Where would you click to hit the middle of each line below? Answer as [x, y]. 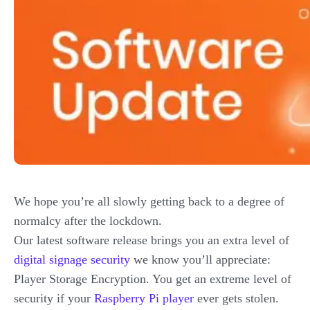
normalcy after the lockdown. [88, 221]
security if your [54, 298]
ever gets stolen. [236, 298]
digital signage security [72, 259]
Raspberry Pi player [144, 298]
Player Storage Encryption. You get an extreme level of [153, 279]
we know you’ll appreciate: [200, 259]
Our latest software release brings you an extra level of [152, 240]
